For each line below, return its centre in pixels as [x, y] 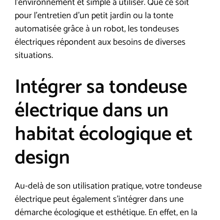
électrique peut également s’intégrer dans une [99, 199]
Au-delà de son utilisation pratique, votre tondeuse [108, 186]
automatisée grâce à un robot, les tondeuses [97, 29]
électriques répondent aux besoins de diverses [100, 42]
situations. [34, 55]
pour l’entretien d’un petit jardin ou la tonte [94, 15]
